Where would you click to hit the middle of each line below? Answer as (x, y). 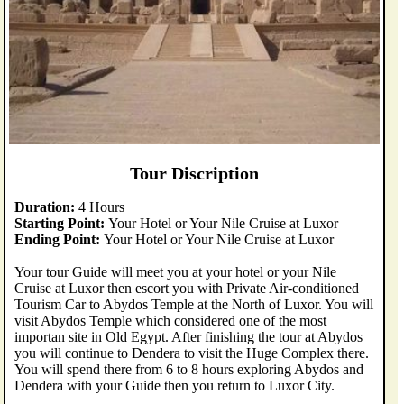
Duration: (46, 207)
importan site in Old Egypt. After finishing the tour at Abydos (188, 337)
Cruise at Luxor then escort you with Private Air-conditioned (186, 289)
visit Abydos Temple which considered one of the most (170, 321)
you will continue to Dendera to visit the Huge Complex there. (191, 353)
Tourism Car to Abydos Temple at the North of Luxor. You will (193, 305)
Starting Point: (61, 224)
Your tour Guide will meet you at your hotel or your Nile (175, 272)
